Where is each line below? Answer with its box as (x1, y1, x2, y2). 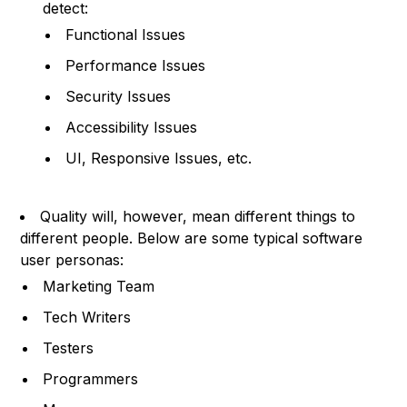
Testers (43, 338, 94, 357)
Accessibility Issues (65, 117, 198, 136)
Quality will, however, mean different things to (40, 206, 356, 225)
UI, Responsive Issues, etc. (65, 148, 253, 167)
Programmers (43, 369, 139, 388)
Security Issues (65, 86, 172, 105)
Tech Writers (43, 307, 132, 326)
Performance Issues (65, 55, 206, 74)
